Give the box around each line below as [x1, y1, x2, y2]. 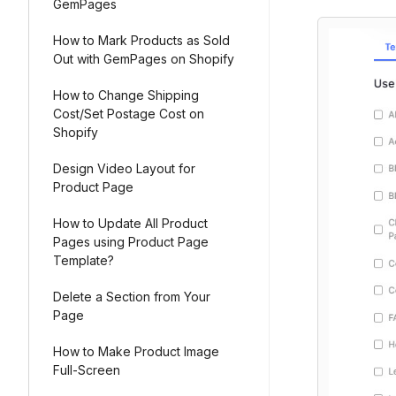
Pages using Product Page [53, 234, 209, 249]
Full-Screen [53, 362, 120, 377]
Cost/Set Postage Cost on [53, 106, 204, 121]
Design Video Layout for [53, 161, 195, 176]
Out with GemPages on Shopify [53, 51, 234, 66]
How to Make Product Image [53, 344, 219, 359]
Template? [53, 253, 114, 268]
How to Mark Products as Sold [53, 33, 230, 48]
